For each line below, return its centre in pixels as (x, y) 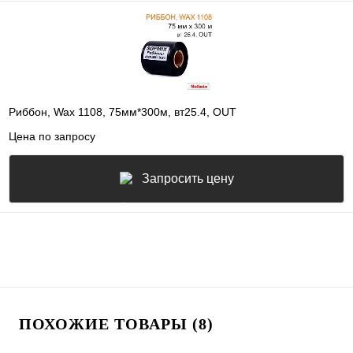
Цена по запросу (52, 136)
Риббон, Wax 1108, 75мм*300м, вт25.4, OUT (123, 112)
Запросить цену (188, 178)
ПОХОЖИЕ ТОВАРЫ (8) (116, 323)
